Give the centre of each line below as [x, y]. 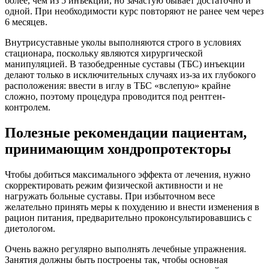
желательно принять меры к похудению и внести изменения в [132, 207]
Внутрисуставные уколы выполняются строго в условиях [123, 43]
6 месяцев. [26, 22]
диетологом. [30, 229]
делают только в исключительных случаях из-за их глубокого [130, 75]
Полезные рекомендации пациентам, [126, 133]
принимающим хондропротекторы [118, 149]
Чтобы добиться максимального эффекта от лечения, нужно [128, 175]
